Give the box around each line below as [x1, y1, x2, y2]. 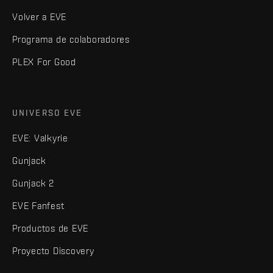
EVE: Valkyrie [12, 132, 68, 143]
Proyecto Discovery [12, 245, 94, 256]
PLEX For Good [12, 56, 76, 67]
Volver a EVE [12, 11, 66, 22]
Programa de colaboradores [12, 34, 130, 44]
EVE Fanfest [12, 200, 65, 211]
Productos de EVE [12, 222, 88, 233]
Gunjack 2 [12, 177, 54, 188]
